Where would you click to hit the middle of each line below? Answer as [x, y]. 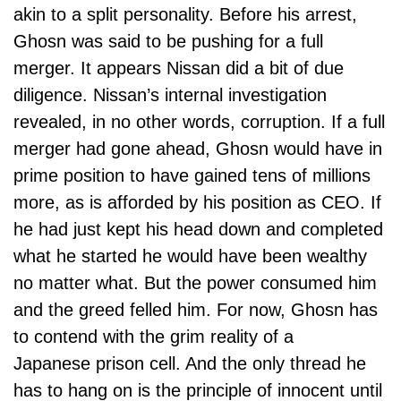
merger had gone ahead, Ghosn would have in [198, 149]
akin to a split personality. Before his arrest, [185, 14]
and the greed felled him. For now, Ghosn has [196, 310]
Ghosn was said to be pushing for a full [168, 41]
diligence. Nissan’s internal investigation [170, 95]
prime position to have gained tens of [163, 175]
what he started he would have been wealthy [190, 256]
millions [341, 175]
